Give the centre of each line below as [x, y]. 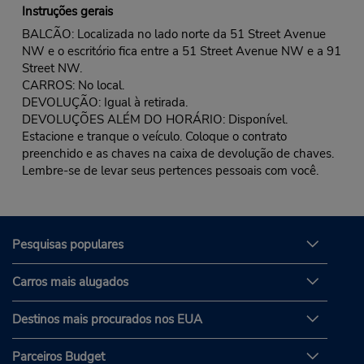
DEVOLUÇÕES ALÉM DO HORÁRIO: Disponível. [154, 119]
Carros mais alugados [70, 282]
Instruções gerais [67, 11]
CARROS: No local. [73, 85]
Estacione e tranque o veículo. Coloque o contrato [154, 136]
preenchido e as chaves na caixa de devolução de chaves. [178, 153]
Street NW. [52, 68]
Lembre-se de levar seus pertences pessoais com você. [170, 170]
